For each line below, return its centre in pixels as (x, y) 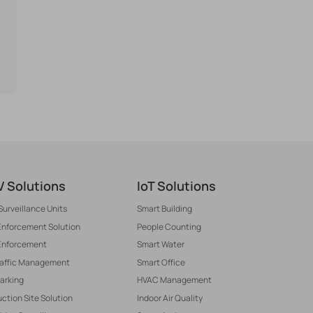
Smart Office (161, 262)
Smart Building (165, 209)
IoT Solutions (176, 185)
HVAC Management (174, 280)
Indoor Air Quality (170, 298)
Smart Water (161, 245)
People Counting (169, 226)
